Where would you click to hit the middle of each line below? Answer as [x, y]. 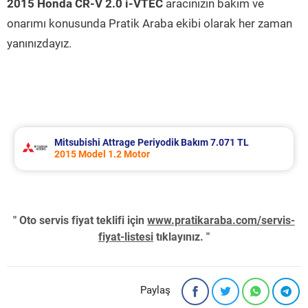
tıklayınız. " [181, 237]
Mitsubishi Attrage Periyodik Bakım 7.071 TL [152, 142]
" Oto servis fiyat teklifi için [80, 220]
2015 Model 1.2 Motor [102, 154]
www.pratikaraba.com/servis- [221, 220]
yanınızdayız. [39, 43]
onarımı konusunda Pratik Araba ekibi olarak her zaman [150, 23]
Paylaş [155, 290]
